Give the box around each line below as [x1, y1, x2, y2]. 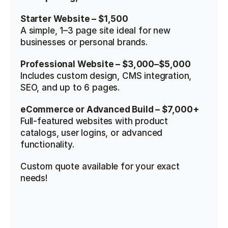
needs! [20, 173, 48, 183]
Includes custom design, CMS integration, [20, 71, 192, 81]
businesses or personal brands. [20, 37, 148, 47]
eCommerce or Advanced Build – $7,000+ [20, 104, 199, 115]
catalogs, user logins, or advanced [20, 128, 163, 138]
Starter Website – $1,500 [20, 14, 128, 24]
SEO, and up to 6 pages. [20, 82, 120, 93]
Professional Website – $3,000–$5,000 [20, 59, 191, 69]
